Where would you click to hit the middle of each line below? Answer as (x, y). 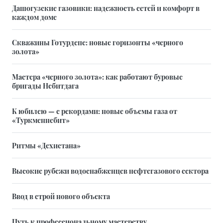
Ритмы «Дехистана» (46, 146)
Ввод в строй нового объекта (61, 196)
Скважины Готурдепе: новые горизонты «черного (98, 43)
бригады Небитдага (45, 86)
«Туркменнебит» (41, 120)
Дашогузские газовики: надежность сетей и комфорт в (106, 8)
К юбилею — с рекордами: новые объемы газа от (95, 111)
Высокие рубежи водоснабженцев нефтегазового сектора (110, 171)
